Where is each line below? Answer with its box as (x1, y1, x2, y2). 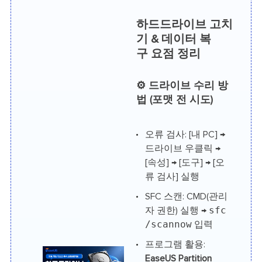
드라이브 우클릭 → (144, 144, 220, 154)
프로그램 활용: (144, 240, 205, 250)
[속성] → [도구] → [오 (144, 158, 225, 168)
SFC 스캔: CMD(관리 (144, 192, 227, 202)
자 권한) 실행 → (144, 206, 209, 216)
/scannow (144, 219, 192, 230)
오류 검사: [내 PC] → (144, 130, 225, 140)
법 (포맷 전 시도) (136, 95, 213, 106)
